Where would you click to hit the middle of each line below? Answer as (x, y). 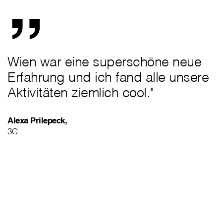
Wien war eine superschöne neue (104, 62)
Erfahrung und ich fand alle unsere (108, 77)
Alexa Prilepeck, (37, 120)
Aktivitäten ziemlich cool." (81, 92)
